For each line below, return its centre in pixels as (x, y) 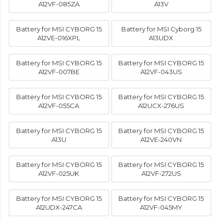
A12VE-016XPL (59, 38)
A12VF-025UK (59, 174)
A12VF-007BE (59, 72)
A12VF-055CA (59, 106)
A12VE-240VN (161, 140)
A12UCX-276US (161, 106)
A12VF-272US (161, 174)
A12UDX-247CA (59, 207)
